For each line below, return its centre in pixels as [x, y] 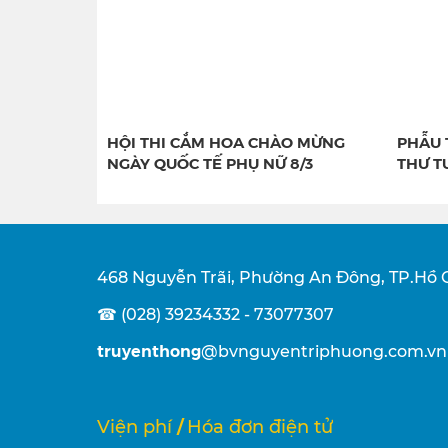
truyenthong [149, 351]
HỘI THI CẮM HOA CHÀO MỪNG [226, 142]
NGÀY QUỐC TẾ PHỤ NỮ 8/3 [210, 163]
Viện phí [134, 427]
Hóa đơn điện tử [260, 427]
